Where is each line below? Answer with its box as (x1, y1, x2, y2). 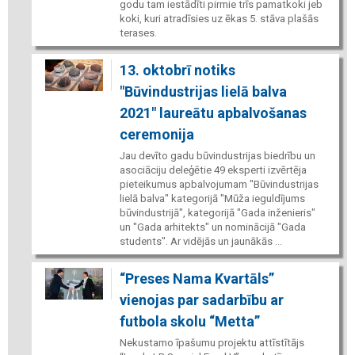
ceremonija (119, 125, 194, 143)
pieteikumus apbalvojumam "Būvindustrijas (119, 177, 319, 190)
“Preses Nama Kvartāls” (119, 269, 274, 287)
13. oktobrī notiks (119, 61, 235, 78)
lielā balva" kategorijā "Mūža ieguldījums (119, 192, 305, 204)
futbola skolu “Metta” (119, 312, 260, 330)
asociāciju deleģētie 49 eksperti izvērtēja (119, 163, 307, 176)
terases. (119, 26, 159, 39)
